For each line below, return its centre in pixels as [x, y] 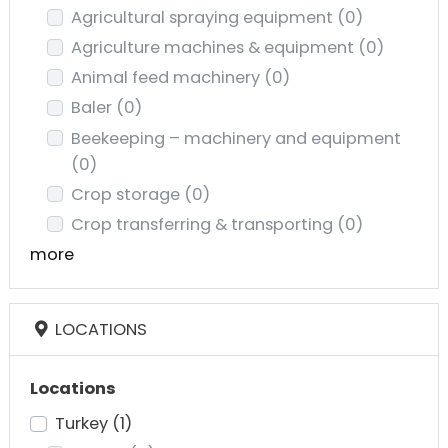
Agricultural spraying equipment [204, 18]
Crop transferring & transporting [204, 224]
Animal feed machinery [168, 78]
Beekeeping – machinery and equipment [236, 138]
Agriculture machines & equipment [215, 48]
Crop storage [128, 194]
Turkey [83, 424]
